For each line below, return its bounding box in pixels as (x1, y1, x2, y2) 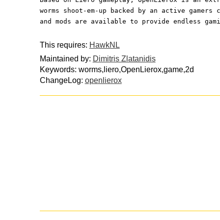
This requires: (39, 40, 89, 49)
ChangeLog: (39, 76, 85, 85)
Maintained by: (39, 55, 93, 63)
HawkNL (89, 40, 120, 49)
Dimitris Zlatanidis (92, 55, 156, 63)
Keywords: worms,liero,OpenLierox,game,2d (39, 65, 194, 74)
